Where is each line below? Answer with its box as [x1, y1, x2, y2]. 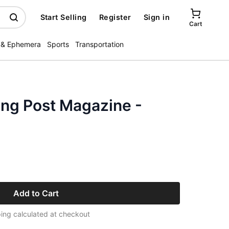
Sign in [143, 13, 170, 21]
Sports [47, 40, 69, 49]
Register [99, 13, 131, 21]
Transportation [75, 40, 124, 49]
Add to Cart [13, 188, 59, 198]
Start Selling [40, 13, 87, 21]
